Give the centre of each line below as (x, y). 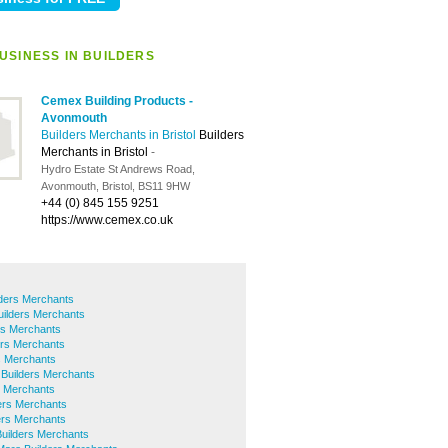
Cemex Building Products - (117, 101)
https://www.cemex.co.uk (107, 220)
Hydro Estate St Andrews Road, (118, 169)
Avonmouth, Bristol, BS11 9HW (115, 186)
